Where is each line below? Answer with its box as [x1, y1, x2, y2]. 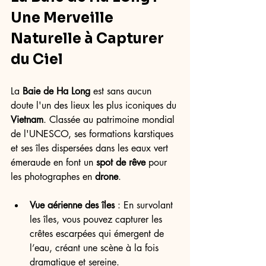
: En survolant [115, 199, 176, 211]
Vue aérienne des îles [30, 199, 115, 211]
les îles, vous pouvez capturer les [30, 213, 165, 226]
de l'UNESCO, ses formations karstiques [11, 128, 176, 140]
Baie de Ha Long [23, 85, 90, 97]
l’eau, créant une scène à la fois [30, 242, 161, 254]
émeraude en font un [11, 156, 96, 169]
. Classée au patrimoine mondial [43, 113, 178, 126]
